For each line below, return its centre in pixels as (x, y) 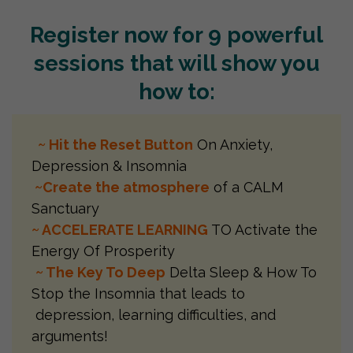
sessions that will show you (176, 64)
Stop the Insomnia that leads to (164, 294)
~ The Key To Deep (100, 273)
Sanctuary (65, 209)
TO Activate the (263, 230)
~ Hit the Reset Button (112, 145)
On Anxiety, (233, 145)
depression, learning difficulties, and (154, 315)
